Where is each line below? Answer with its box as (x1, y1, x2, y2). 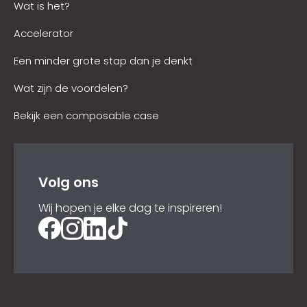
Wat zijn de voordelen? (14, 81, 128, 95)
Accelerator (14, 26, 73, 40)
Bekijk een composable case (14, 108, 159, 123)
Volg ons (38, 173, 99, 192)
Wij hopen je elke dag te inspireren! (38, 200, 222, 216)
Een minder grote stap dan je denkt (14, 53, 193, 68)
